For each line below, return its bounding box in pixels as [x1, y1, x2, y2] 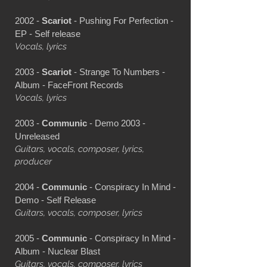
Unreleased [15, 131, 60, 141]
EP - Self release [15, 28, 80, 39]
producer [15, 156, 52, 167]
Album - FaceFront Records [15, 79, 123, 90]
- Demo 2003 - [87, 117, 145, 128]
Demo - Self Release [15, 194, 96, 205]
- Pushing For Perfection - [72, 15, 173, 26]
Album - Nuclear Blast [15, 246, 100, 256]
